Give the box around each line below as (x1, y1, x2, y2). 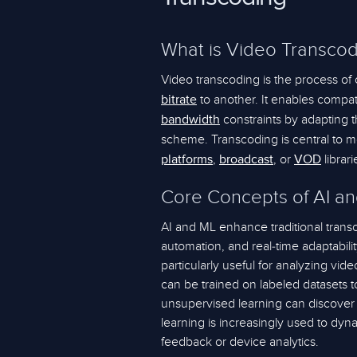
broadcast (219, 154, 273, 167)
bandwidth (161, 114, 220, 127)
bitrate (161, 94, 197, 107)
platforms (161, 154, 213, 167)
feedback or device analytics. (161, 334, 319, 350)
